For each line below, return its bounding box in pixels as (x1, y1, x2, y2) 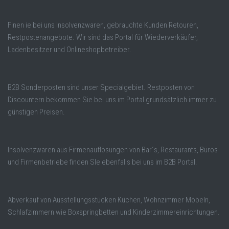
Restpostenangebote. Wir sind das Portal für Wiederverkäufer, (8, 32, 198, 42)
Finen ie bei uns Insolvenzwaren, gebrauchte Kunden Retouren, (8, 20, 198, 30)
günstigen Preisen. (8, 107, 65, 117)
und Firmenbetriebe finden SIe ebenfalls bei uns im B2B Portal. (8, 157, 197, 167)
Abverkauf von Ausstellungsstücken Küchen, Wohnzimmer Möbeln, (8, 195, 210, 204)
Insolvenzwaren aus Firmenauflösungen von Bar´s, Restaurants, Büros (8, 145, 218, 154)
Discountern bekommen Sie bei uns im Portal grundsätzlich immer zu (8, 95, 217, 104)
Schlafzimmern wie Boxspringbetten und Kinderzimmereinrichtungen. (8, 207, 220, 217)
